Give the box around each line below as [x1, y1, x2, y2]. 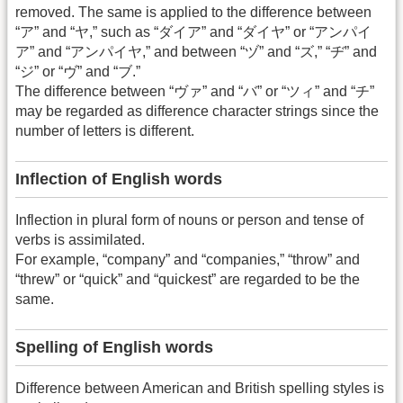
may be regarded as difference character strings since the [15, 103, 379, 119]
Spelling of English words [15, 338, 213, 357]
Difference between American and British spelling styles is [15, 381, 384, 397]
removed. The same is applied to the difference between [15, 4, 372, 20]
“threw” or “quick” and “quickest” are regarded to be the [15, 271, 360, 287]
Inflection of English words [15, 169, 222, 188]
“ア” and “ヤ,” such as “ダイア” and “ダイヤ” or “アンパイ [15, 23, 372, 40]
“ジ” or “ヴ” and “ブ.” [15, 63, 140, 79]
